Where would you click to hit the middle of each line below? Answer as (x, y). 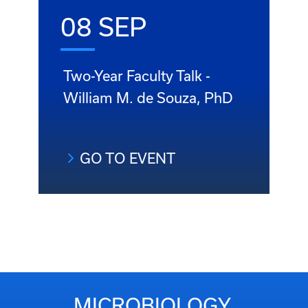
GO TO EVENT (128, 158)
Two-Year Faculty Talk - (137, 75)
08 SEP (103, 26)
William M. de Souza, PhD (148, 97)
